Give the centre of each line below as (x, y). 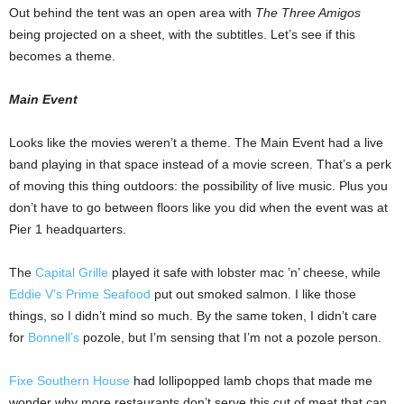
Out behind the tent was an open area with (132, 13)
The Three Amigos (308, 13)
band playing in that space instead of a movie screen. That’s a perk (200, 165)
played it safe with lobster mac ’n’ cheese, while (244, 273)
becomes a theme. (62, 56)
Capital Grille (72, 273)
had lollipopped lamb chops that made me (251, 381)
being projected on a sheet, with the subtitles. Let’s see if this (182, 35)
